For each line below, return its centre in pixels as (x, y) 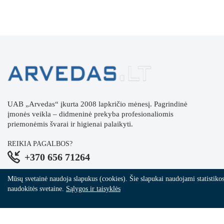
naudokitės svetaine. (37, 189)
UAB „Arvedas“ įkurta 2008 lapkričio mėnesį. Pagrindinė (97, 104)
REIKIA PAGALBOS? (40, 144)
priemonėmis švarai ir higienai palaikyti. (70, 124)
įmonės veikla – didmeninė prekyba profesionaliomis (90, 114)
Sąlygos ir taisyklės (93, 189)
